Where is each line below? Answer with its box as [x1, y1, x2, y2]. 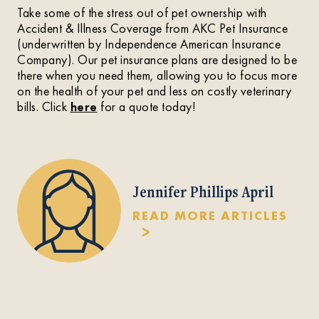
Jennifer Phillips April [132, 181, 273, 202]
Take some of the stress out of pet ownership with [17, 4, 267, 21]
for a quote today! [97, 98, 196, 115]
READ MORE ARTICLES [132, 207, 288, 224]
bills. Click [17, 98, 70, 115]
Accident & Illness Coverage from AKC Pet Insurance [17, 20, 288, 36]
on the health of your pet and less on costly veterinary [17, 83, 292, 99]
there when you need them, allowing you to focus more [17, 67, 297, 83]
